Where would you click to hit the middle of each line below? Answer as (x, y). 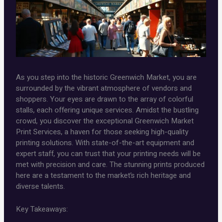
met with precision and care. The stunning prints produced (111, 164)
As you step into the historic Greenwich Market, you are (107, 77)
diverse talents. (41, 186)
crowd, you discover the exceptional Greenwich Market (105, 121)
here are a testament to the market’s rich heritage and (104, 175)
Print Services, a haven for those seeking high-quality (102, 132)
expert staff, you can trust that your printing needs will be (109, 153)
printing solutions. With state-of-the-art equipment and (105, 142)
